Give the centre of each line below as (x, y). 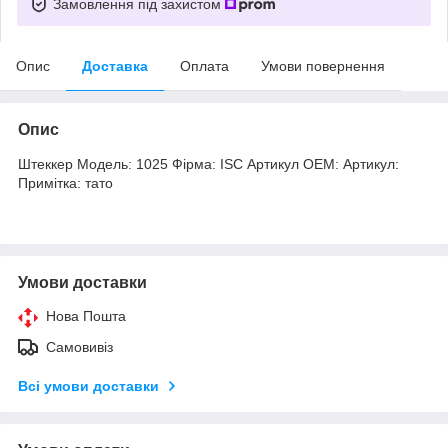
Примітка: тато (65, 182)
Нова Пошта (86, 315)
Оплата (204, 65)
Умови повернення (323, 65)
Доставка (115, 65)
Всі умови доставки (88, 385)
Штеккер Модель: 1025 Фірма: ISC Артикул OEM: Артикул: (208, 163)
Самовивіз (79, 346)
